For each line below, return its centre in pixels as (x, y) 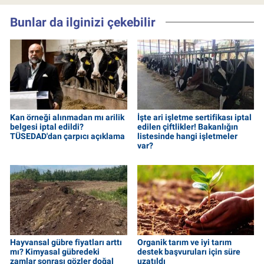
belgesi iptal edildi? (47, 126)
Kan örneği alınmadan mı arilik (67, 117)
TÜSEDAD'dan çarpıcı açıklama (67, 136)
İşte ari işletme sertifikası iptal (194, 117)
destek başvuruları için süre (189, 252)
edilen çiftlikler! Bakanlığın (187, 126)
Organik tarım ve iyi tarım (184, 242)
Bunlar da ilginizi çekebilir (83, 22)
